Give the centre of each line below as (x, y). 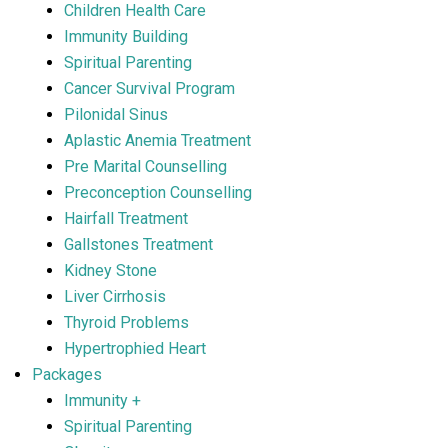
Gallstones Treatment (138, 244)
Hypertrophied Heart (135, 348)
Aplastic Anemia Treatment (157, 140)
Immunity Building (126, 36)
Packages (67, 374)
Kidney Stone (110, 270)
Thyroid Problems (126, 322)
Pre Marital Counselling (145, 166)
